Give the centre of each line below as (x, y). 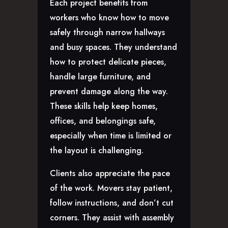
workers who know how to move (109, 18)
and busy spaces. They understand (113, 47)
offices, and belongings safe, (103, 121)
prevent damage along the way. (109, 92)
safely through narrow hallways (107, 33)
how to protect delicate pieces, (108, 62)
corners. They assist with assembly (112, 218)
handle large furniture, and (100, 77)
